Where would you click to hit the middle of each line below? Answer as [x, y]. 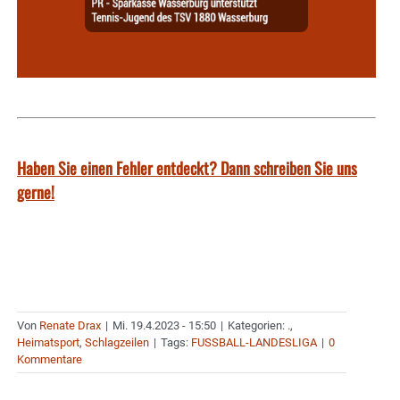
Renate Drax [70, 326]
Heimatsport [48, 343]
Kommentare [50, 360]
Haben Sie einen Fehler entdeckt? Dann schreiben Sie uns [187, 168]
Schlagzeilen [117, 343]
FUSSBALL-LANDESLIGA [254, 343]
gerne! [36, 192]
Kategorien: [258, 326]
